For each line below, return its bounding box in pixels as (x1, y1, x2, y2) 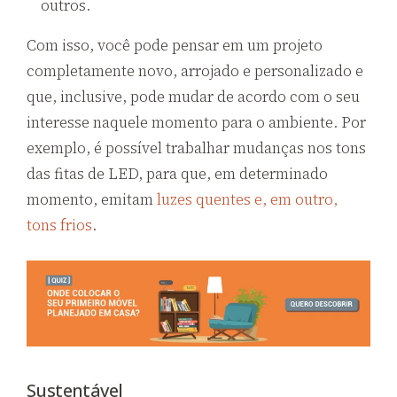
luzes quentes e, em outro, (157, 188, 338, 210)
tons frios (27, 214, 92, 236)
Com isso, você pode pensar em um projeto (27, 34, 323, 56)
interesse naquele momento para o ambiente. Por (27, 111, 366, 133)
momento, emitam (27, 188, 157, 210)
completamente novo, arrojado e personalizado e (27, 59, 363, 82)
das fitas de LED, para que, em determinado (27, 162, 328, 184)
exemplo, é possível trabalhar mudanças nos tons (27, 136, 366, 159)
